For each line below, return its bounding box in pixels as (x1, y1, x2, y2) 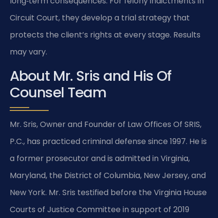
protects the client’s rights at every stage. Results (10, 29, 200, 41)
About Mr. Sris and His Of (10, 66, 171, 86)
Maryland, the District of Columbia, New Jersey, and (10, 169, 206, 181)
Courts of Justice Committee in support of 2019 (10, 203, 189, 215)
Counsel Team (10, 82, 106, 102)
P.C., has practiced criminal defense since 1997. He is (10, 135, 207, 147)
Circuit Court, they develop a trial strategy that (10, 12, 190, 24)
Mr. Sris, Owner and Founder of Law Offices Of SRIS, (10, 118, 201, 130)
